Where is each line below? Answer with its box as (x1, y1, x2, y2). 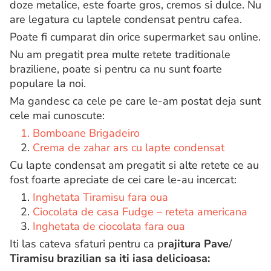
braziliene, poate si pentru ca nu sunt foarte (10, 62, 222, 76)
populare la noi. (10, 76, 86, 91)
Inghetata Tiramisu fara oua (33, 190, 168, 204)
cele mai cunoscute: (10, 108, 105, 123)
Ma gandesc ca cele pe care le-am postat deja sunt (10, 94, 261, 108)
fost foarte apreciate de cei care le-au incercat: (10, 172, 237, 187)
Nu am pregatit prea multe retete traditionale (10, 47, 230, 62)
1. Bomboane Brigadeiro (21, 126, 140, 140)
